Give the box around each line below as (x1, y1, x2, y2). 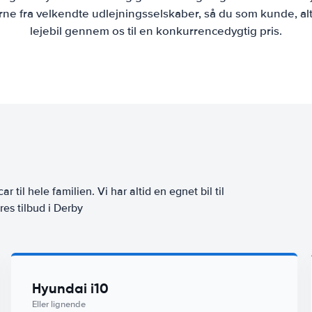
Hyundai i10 (31, 279, 109, 297)
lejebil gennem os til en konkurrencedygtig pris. (30, 24, 282, 38)
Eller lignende (31, 299, 86, 310)
